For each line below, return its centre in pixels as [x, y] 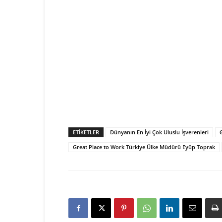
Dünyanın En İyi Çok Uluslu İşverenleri [159, 132]
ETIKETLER [86, 132]
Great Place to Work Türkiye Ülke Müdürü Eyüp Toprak [144, 147]
